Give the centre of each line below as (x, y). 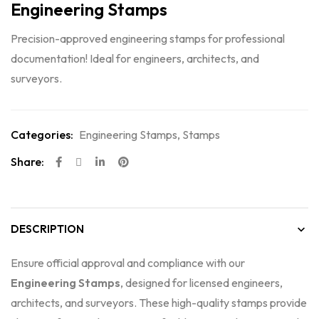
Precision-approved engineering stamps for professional (148, 38)
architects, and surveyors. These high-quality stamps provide (159, 303)
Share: (27, 162)
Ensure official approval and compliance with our (128, 263)
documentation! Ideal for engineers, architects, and (135, 58)
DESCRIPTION (47, 229)
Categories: (42, 135)
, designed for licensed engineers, (202, 283)
